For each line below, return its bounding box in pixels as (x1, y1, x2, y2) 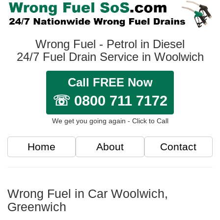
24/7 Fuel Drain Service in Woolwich (16, 50, 204, 64)
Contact (160, 141, 197, 153)
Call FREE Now (67, 76, 153, 89)
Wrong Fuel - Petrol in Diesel (35, 37, 185, 51)
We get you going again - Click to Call (52, 117, 168, 125)
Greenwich (7, 200, 66, 214)
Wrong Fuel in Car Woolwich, (7, 187, 168, 201)
